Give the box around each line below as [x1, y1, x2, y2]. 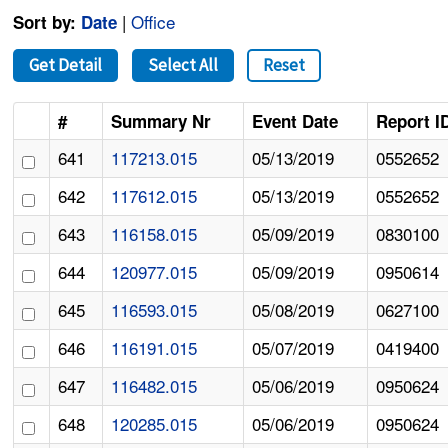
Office [131, 9, 176, 35]
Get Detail [29, 54, 103, 77]
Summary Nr [111, 109, 212, 134]
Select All [147, 54, 218, 77]
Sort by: [13, 10, 77, 35]
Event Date [252, 109, 339, 134]
